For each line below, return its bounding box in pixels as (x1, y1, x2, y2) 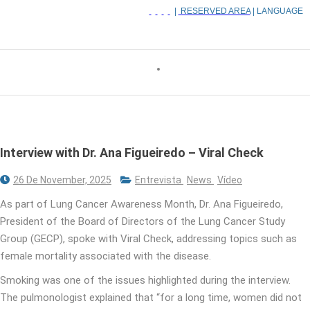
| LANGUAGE (250, 6, 303, 17)
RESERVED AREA (178, 6, 250, 17)
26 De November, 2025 (13, 174, 111, 185)
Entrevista (135, 174, 183, 185)
